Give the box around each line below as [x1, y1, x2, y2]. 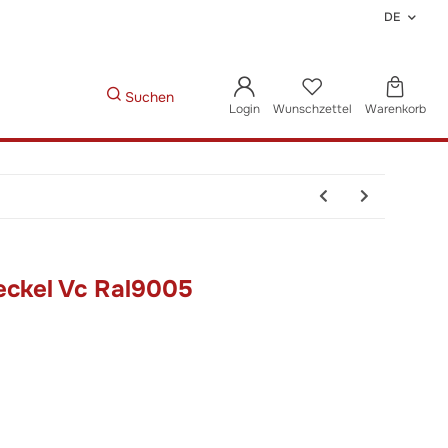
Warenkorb [364, 101, 426, 117]
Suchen [124, 87, 174, 106]
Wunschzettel [272, 101, 352, 117]
